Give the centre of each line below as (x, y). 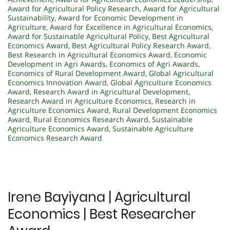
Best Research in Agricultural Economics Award (89, 55)
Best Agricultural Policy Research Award (140, 46)
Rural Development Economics (165, 110)
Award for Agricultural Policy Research (74, 9)
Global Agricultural (181, 73)
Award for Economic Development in (121, 18)
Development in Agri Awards (57, 64)
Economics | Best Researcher (102, 214)
